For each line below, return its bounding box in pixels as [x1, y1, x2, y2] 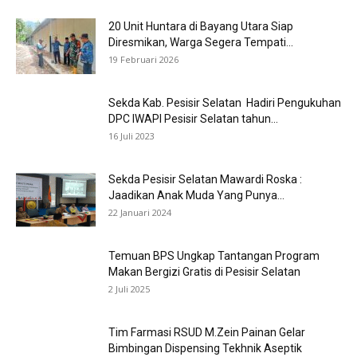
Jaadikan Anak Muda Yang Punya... [108, 189, 284, 202]
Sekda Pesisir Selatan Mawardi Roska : [108, 173, 302, 186]
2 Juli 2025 [108, 283, 150, 295]
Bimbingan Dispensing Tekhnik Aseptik [108, 342, 302, 355]
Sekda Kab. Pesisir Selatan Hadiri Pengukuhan [108, 96, 341, 109]
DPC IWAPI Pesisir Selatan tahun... [108, 112, 278, 125]
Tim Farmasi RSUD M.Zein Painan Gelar [108, 326, 305, 339]
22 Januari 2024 [108, 206, 171, 218]
